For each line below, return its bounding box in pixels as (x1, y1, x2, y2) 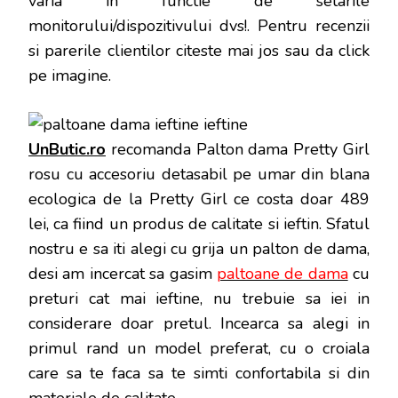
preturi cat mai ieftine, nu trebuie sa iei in (28, 287, 370, 309)
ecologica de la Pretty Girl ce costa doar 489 (28, 187, 370, 210)
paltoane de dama (216, 262, 348, 284)
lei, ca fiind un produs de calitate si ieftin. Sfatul (28, 212, 370, 235)
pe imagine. (28, 64, 111, 86)
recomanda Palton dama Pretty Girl (106, 138, 370, 160)
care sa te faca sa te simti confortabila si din (28, 362, 370, 384)
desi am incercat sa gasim (28, 262, 217, 284)
